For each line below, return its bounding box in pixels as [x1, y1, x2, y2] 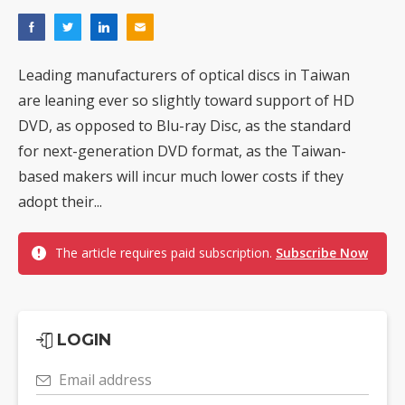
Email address [59, 370, 152, 391]
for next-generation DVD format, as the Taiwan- [18, 141, 346, 162]
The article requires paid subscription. [55, 244, 276, 262]
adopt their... [18, 192, 102, 212]
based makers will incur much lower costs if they [18, 166, 344, 187]
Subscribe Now [276, 244, 368, 262]
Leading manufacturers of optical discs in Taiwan [18, 65, 350, 86]
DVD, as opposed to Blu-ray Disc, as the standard [18, 116, 351, 137]
